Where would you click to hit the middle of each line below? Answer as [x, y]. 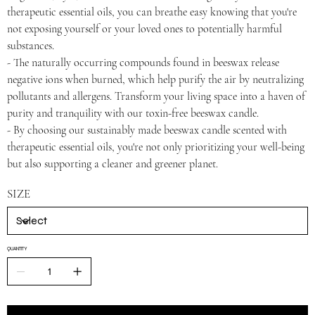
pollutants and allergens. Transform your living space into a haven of [156, 97]
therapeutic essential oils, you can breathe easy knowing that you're [152, 12]
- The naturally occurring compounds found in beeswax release [143, 63]
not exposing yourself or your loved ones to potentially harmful [144, 29]
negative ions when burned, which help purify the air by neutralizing [155, 80]
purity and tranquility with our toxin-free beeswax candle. [133, 114]
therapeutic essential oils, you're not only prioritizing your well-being [156, 147]
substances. [31, 46]
